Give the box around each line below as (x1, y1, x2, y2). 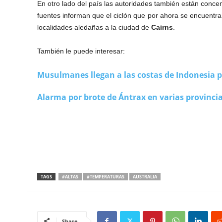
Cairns (151, 23, 173, 32)
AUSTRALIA (132, 173, 157, 180)
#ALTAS (61, 173, 78, 180)
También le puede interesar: (37, 47, 125, 55)
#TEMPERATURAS (86, 173, 124, 180)
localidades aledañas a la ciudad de (37, 23, 151, 32)
